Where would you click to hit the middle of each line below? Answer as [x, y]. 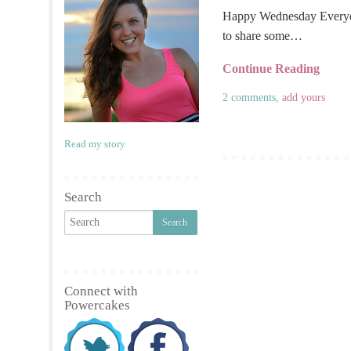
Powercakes [98, 306]
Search [83, 197]
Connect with [101, 291]
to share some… [262, 35]
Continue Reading [271, 68]
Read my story [95, 144]
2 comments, [252, 97]
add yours [303, 97]
